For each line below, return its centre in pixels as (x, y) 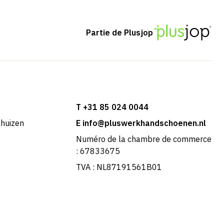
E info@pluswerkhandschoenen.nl (141, 123)
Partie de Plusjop (120, 32)
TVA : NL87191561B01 (119, 167)
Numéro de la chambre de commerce (143, 139)
